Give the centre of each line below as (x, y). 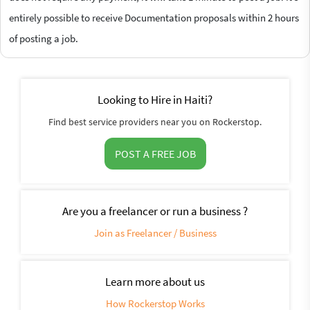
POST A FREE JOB (155, 153)
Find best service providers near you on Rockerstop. (155, 121)
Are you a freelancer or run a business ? (155, 211)
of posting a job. (44, 38)
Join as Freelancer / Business (155, 232)
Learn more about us (155, 281)
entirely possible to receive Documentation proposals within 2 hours (154, 17)
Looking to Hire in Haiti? (155, 99)
